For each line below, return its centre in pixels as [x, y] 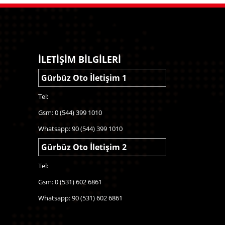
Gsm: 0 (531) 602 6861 [70, 182]
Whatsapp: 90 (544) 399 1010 [80, 129]
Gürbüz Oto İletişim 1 [84, 78]
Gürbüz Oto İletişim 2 [84, 147]
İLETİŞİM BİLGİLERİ [80, 60]
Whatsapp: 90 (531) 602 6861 [80, 198]
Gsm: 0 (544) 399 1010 [70, 113]
